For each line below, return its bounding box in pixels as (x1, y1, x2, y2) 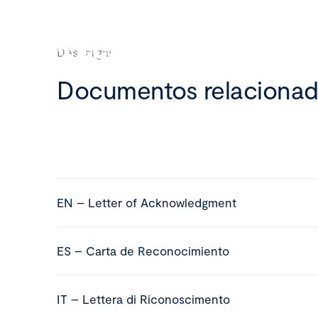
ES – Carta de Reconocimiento (57, 243, 230, 258)
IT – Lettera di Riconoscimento (57, 292, 231, 306)
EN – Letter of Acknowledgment (57, 195, 237, 209)
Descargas (57, 45, 114, 59)
